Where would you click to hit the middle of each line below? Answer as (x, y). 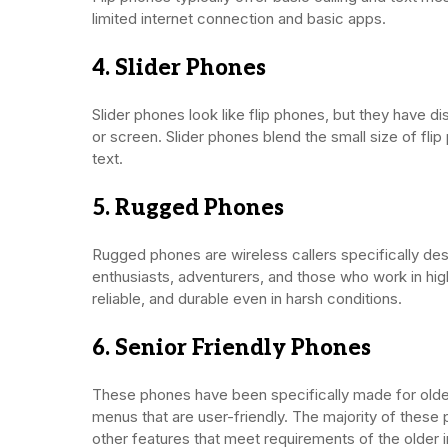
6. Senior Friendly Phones (231, 347)
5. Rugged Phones (188, 207)
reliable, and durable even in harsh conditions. (247, 298)
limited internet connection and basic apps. (239, 18)
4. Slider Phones (179, 67)
